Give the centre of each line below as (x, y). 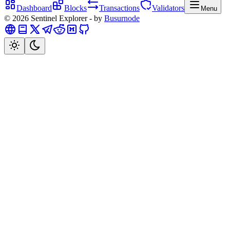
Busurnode (122, 18)
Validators (168, 8)
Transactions (119, 8)
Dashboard (34, 8)
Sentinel (44, 18)
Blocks (75, 8)
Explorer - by (80, 18)
